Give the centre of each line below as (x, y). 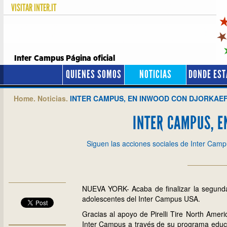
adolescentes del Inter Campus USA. (141, 199)
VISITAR (22, 8)
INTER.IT (45, 8)
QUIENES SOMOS (93, 74)
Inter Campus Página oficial (64, 59)
